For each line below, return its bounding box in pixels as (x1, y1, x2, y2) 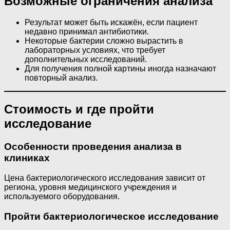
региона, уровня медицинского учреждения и (4, 182, 177, 191)
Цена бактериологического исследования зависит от (4, 173, 205, 182)
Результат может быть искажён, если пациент (25, 18, 198, 27)
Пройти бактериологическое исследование (4, 210, 219, 222)
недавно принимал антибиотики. (25, 27, 149, 36)
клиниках (4, 152, 50, 164)
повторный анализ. (25, 73, 98, 83)
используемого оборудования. (4, 191, 120, 201)
